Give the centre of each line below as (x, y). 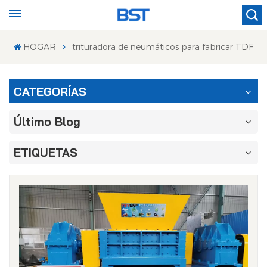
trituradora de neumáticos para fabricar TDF (163, 47)
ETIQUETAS (46, 153)
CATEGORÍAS (50, 92)
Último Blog (47, 122)
